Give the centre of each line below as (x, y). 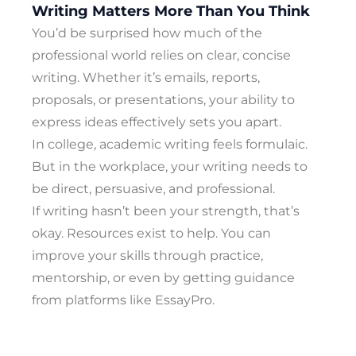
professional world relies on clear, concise (161, 56)
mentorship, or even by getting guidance (163, 278)
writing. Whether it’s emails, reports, (146, 78)
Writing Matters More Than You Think (171, 12)
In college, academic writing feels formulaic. (170, 145)
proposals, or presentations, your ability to (163, 100)
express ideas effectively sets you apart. (157, 122)
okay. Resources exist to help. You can (151, 234)
